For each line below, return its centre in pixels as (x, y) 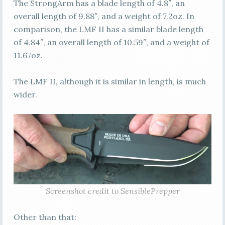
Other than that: (45, 217)
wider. (25, 94)
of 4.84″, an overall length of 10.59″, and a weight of (111, 42)
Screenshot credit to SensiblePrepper (113, 191)
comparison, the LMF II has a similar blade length (108, 29)
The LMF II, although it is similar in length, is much (109, 81)
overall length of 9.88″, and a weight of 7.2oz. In (104, 16)
